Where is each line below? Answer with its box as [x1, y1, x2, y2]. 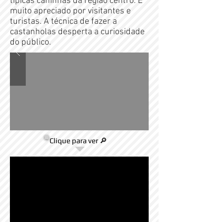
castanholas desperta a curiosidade [10, 27, 145, 37]
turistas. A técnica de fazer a [10, 16, 117, 27]
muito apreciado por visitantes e [10, 6, 131, 16]
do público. [10, 37, 51, 48]
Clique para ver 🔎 [50, 136, 107, 145]
